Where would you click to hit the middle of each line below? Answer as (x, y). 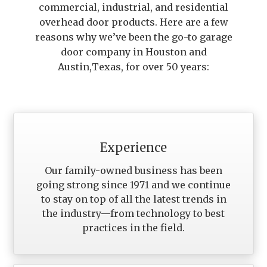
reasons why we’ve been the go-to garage (133, 37)
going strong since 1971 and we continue (133, 184)
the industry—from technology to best (133, 213)
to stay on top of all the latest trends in (133, 199)
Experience (133, 147)
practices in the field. (133, 227)
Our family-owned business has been (133, 170)
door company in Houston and (133, 52)
